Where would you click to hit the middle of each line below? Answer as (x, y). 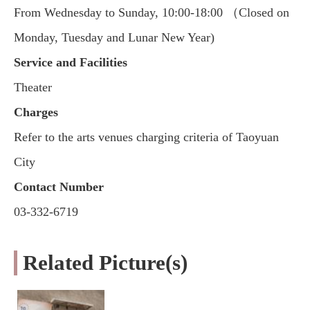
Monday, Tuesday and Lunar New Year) (114, 38)
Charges (36, 112)
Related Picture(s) (105, 263)
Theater (35, 88)
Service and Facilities (71, 63)
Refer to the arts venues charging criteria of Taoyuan (146, 137)
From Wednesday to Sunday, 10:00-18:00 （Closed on (152, 13)
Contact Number (59, 187)
